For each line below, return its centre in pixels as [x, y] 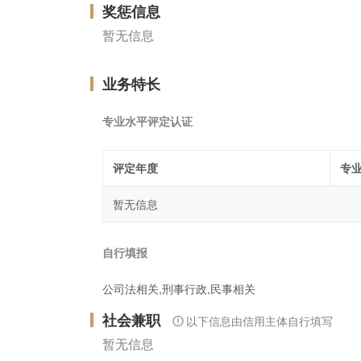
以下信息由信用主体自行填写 [259, 320]
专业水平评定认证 [147, 120]
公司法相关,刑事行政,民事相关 [179, 288]
